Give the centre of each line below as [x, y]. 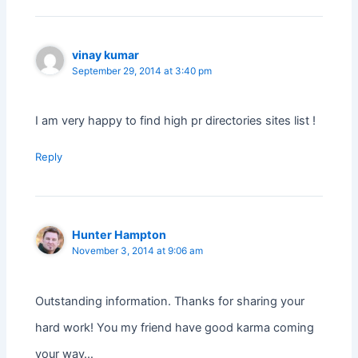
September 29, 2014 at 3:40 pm [142, 72]
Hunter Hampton [119, 235]
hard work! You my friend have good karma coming [175, 327]
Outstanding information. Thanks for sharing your [170, 301]
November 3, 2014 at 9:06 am [138, 251]
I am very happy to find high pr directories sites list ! [176, 121]
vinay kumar [106, 55]
